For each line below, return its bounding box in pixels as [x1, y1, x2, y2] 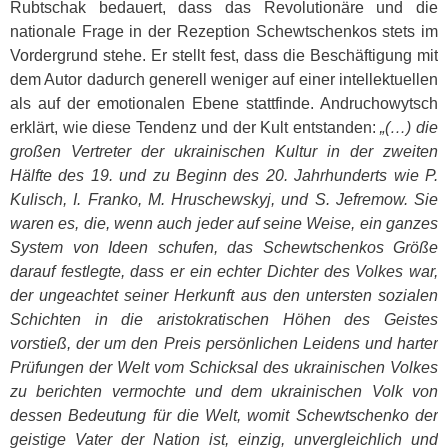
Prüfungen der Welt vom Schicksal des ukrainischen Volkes [10, 359, 438, 376]
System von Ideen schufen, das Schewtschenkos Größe [10, 239, 438, 256]
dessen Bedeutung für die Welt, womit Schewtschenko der [10, 407, 438, 424]
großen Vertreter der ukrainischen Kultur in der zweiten [10, 143, 438, 160]
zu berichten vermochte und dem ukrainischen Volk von [10, 383, 438, 400]
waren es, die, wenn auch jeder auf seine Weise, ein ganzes [10, 215, 438, 232]
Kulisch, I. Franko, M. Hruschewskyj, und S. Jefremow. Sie [10, 191, 438, 208]
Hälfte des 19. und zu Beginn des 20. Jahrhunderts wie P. [10, 167, 438, 184]
